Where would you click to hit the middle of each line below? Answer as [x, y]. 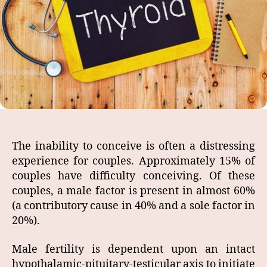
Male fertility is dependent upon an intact [133, 249]
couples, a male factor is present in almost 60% [133, 191]
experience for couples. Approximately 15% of [133, 162]
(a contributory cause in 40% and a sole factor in [133, 206]
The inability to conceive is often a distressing [133, 147]
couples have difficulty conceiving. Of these [133, 176]
